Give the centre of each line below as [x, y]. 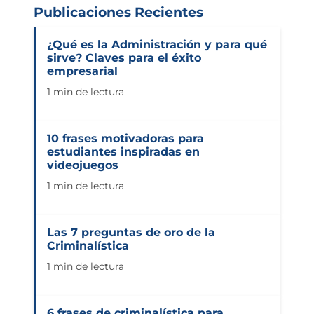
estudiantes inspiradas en [123, 151]
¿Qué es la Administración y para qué [157, 44]
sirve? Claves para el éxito [124, 57]
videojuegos [83, 165]
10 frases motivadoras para [125, 138]
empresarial [82, 71]
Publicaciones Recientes [118, 12]
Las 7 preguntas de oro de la [131, 232]
